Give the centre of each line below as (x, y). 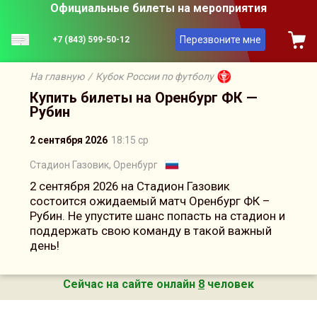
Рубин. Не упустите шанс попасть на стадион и (157, 216)
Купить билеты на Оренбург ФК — (144, 98)
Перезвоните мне (220, 40)
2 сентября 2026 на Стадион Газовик (130, 186)
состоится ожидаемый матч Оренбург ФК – (150, 201)
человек (229, 290)
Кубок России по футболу (155, 76)
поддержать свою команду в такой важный (151, 231)
